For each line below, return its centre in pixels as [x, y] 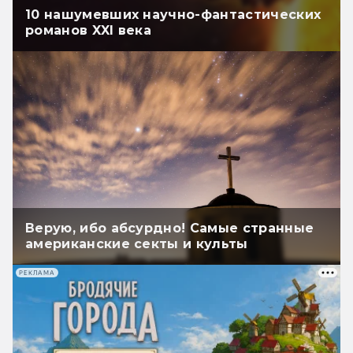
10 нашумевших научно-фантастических [173, 15]
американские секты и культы [137, 244]
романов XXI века [89, 31]
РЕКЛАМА [37, 273]
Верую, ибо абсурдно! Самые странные [170, 229]
